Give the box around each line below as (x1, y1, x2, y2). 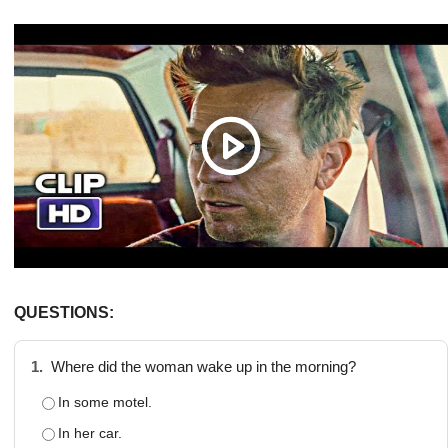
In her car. (58, 424, 122, 441)
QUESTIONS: (14, 303, 114, 321)
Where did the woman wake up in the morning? (47, 358, 356, 375)
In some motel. (58, 393, 152, 410)
